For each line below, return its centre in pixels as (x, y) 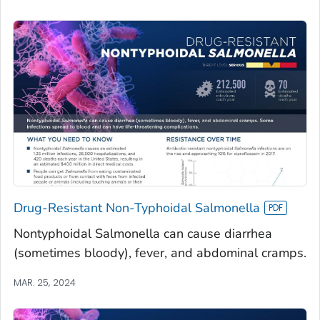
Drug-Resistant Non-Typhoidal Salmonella (137, 208)
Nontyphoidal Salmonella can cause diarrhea (143, 234)
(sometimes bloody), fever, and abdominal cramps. (160, 253)
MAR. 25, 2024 (45, 283)
